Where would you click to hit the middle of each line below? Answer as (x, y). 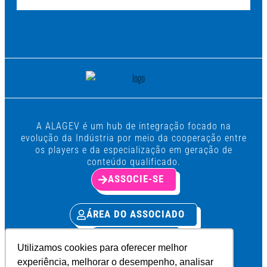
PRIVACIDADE (136, 237)
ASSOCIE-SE (136, 179)
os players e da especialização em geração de (133, 150)
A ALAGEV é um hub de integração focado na (133, 126)
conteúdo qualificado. (133, 162)
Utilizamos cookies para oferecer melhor (103, 247)
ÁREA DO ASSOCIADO (136, 214)
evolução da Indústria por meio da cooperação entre (133, 138)
